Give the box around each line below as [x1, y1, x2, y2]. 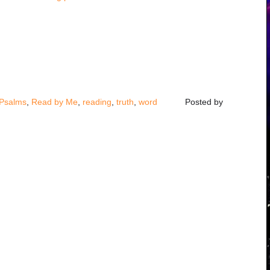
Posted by [185, 97, 223, 107]
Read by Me [31, 97, 78, 107]
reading [83, 97, 111, 107]
